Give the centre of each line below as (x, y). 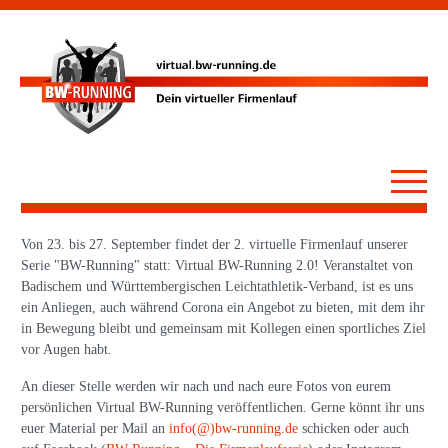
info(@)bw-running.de (233, 429)
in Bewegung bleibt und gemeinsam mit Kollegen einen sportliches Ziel (223, 329)
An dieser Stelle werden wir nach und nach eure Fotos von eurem (206, 387)
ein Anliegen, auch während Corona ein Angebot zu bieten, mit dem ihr (223, 308)
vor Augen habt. (66, 350)
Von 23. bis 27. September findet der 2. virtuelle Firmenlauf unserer (214, 245)
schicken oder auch (353, 429)
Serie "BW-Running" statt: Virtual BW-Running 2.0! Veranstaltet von (217, 266)
